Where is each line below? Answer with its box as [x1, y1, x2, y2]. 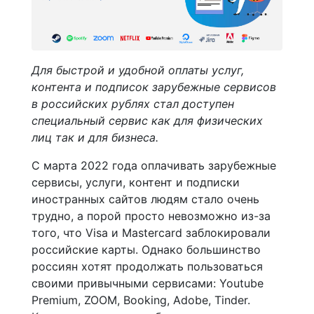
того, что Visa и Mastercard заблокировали [32, 225, 271, 240]
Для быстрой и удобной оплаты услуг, [32, 62, 244, 77]
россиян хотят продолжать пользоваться [32, 259, 263, 273]
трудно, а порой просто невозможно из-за [32, 208, 271, 223]
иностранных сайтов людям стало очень [32, 191, 259, 206]
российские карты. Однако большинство [32, 242, 261, 257]
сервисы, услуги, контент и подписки [32, 175, 240, 189]
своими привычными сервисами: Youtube [32, 275, 264, 290]
